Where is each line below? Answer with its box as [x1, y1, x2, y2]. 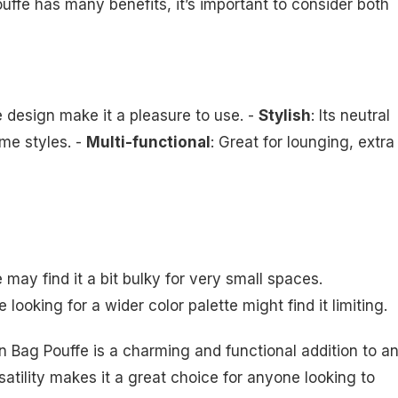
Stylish [259, 106, 311, 124]
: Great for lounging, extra [211, 132, 394, 151]
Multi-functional [86, 132, 211, 151]
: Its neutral [311, 106, 390, 124]
